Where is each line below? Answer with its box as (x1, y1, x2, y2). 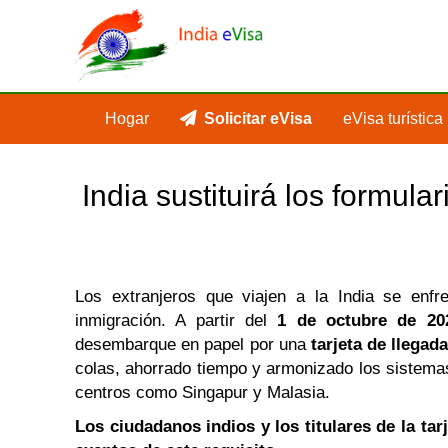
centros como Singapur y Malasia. (75, 383, 330, 402)
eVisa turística (343, 110, 443, 127)
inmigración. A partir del (75, 311, 278, 330)
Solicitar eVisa (204, 110, 312, 127)
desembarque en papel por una (75, 335, 311, 354)
